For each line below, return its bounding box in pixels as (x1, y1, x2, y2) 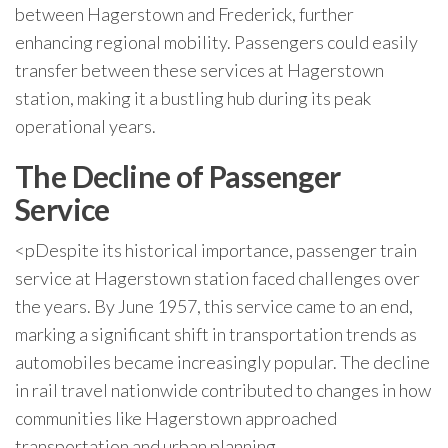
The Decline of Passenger (15, 158, 341, 194)
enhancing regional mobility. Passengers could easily (15, 31, 418, 53)
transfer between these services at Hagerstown (15, 59, 384, 81)
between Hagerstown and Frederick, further (15, 3, 354, 25)
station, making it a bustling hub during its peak (15, 87, 371, 109)
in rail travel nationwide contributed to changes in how (15, 379, 431, 401)
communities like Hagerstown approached (15, 407, 337, 429)
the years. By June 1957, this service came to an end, (15, 295, 413, 317)
